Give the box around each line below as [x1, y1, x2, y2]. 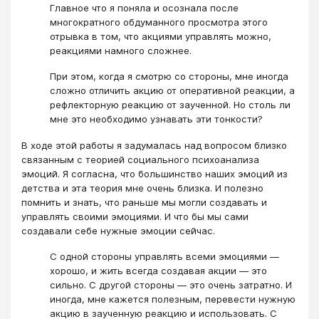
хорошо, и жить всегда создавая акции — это [50, 265, 267, 277]
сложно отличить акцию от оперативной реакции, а [50, 85, 295, 97]
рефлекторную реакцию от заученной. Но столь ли [50, 99, 291, 111]
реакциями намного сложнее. [50, 44, 192, 56]
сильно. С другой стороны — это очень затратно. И [50, 279, 292, 291]
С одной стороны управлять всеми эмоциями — [50, 251, 279, 263]
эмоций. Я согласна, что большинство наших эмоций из [21, 167, 288, 179]
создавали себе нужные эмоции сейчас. [21, 224, 215, 236]
